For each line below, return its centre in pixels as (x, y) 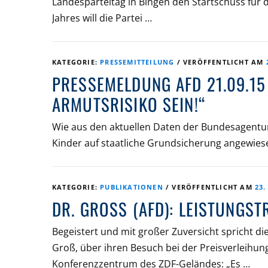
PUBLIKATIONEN (132, 187)
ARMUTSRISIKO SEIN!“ (129, 104)
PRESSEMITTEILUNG (137, 62)
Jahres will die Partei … (102, 18)
